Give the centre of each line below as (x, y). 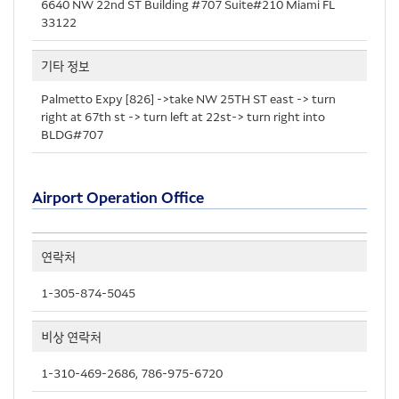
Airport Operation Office (118, 197)
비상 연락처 (71, 336)
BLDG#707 (72, 134)
